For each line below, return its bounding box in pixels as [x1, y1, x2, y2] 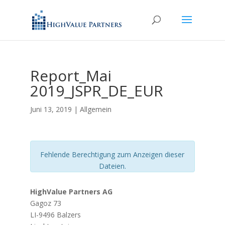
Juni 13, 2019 [30, 104, 72, 114]
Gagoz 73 [30, 198, 61, 208]
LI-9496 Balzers [30, 210, 81, 219]
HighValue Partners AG [30, 187, 113, 196]
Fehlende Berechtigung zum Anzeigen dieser [40, 150, 185, 159]
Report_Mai [30, 65, 111, 86]
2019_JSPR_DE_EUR [30, 80, 163, 101]
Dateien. [98, 161, 126, 171]
